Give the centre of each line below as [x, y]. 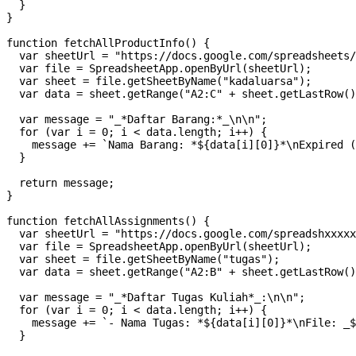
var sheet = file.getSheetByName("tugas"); [143, 259]
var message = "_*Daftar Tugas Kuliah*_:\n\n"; [156, 298]
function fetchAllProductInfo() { [108, 43]
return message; [60, 183]
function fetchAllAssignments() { [108, 221]
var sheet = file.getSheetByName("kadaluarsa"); [159, 81]
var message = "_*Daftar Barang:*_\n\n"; [137, 120]
